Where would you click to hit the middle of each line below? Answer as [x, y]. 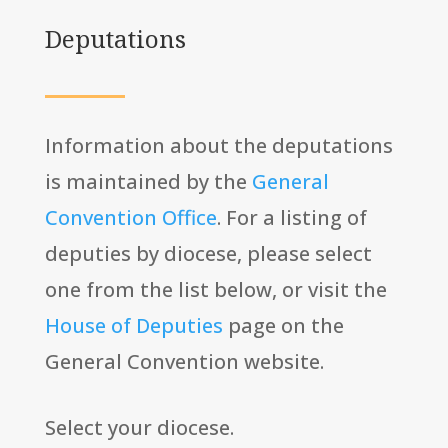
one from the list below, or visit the [215, 290]
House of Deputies [133, 326]
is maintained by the [148, 182]
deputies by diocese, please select [208, 254]
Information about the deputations [218, 146]
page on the [283, 326]
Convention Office [130, 218]
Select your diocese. [139, 428]
